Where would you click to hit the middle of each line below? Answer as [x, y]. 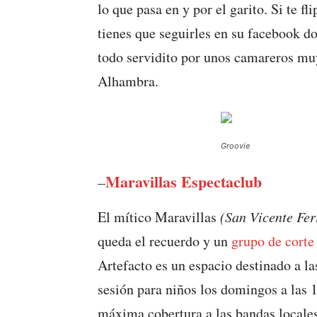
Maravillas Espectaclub [184, 181]
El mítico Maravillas [159, 217]
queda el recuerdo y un [165, 241]
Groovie [235, 146]
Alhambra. [128, 81]
